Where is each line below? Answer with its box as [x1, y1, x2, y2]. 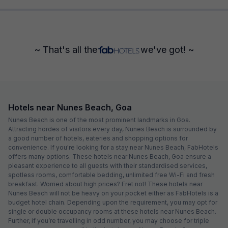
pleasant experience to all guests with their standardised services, [8, 161, 207, 169]
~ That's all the [34, 44, 97, 55]
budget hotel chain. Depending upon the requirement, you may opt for [8, 198, 217, 206]
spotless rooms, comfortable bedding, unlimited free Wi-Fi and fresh [8, 170, 215, 179]
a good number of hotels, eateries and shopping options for [8, 134, 188, 142]
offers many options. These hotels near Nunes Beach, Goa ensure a [8, 152, 211, 160]
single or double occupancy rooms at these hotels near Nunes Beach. [8, 207, 216, 215]
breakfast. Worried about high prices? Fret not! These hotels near [8, 180, 203, 188]
